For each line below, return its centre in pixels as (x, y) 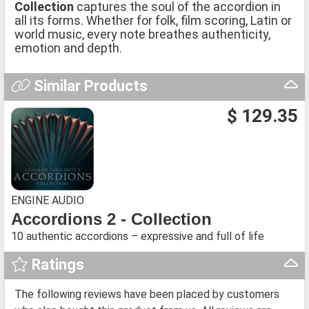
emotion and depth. (68, 48)
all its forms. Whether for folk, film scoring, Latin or (153, 21)
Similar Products (89, 86)
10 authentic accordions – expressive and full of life (138, 237)
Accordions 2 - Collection (111, 219)
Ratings (56, 265)
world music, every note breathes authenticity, (142, 34)
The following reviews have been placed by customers (147, 295)
